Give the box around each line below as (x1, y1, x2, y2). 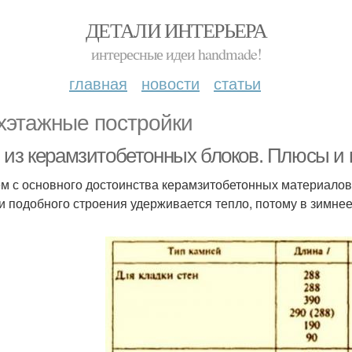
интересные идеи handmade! (90, 43, 262, 64)
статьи (214, 71, 261, 94)
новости (141, 71, 200, 94)
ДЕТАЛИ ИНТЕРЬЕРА (85, 16, 267, 43)
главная (69, 71, 127, 94)
